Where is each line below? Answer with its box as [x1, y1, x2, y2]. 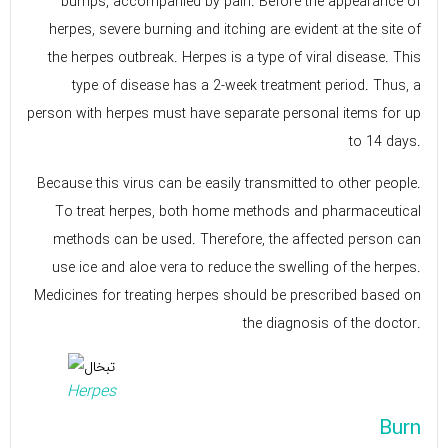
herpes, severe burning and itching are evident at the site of [49, 18, 421, 41]
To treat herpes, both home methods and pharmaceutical [55, 201, 421, 224]
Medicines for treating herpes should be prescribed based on [34, 285, 421, 308]
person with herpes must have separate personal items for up [27, 102, 421, 125]
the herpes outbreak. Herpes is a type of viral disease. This [48, 46, 421, 69]
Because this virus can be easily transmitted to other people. [37, 173, 421, 196]
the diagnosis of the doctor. [243, 313, 421, 336]
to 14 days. [349, 130, 421, 153]
